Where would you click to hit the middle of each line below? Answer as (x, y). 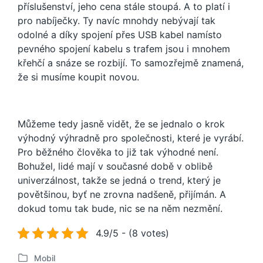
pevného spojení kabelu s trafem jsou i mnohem (124, 49)
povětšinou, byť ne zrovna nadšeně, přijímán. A (122, 195)
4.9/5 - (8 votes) (132, 233)
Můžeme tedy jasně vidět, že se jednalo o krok (121, 124)
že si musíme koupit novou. (78, 77)
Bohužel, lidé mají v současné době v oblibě (115, 166)
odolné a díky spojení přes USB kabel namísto (120, 35)
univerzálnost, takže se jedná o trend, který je (119, 181)
